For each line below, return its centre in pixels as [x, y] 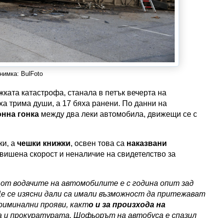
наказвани [147, 143]
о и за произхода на [127, 204]
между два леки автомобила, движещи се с [118, 114]
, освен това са [99, 143]
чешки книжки [44, 143]
